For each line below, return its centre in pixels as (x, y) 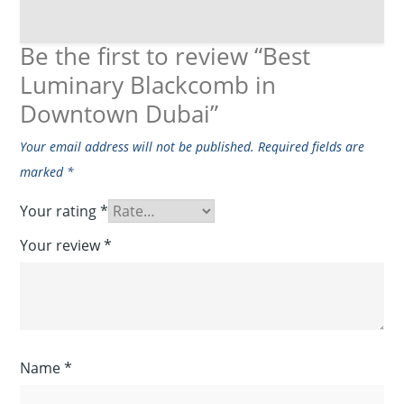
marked (44, 171)
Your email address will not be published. (138, 146)
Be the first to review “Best (165, 55)
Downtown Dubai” (119, 113)
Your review (62, 245)
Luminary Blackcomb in (148, 84)
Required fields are (312, 146)
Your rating (60, 211)
